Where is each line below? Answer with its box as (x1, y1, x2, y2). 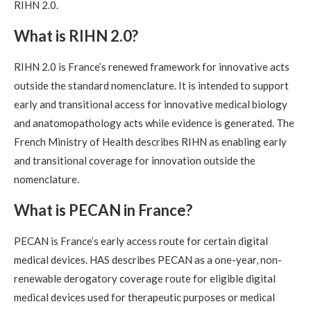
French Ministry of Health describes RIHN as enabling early (14, 135, 287, 149)
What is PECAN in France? (14, 201, 192, 220)
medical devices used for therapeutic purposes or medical (14, 291, 275, 304)
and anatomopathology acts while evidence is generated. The (14, 117, 294, 130)
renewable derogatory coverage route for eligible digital (14, 272, 276, 285)
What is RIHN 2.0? (14, 26, 138, 46)
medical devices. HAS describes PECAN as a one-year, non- (14, 253, 282, 267)
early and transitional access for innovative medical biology (14, 98, 287, 111)
